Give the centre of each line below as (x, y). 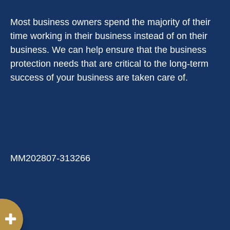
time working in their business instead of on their (109, 36)
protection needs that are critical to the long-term (109, 64)
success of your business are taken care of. (99, 78)
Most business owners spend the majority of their (110, 22)
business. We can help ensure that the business (108, 50)
